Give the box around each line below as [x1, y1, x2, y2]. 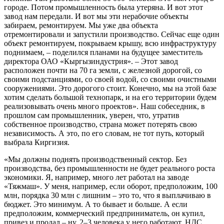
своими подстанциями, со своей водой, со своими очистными [4, 74, 216, 83]
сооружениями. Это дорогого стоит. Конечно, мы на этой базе [4, 83, 216, 92]
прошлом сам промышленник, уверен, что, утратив [4, 110, 179, 119]
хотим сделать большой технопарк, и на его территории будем [4, 92, 216, 101]
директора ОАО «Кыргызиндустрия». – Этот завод [4, 56, 178, 65]
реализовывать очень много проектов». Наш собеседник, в [4, 101, 205, 110]
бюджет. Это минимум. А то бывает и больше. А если [4, 199, 187, 208]
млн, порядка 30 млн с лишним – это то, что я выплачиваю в [4, 190, 211, 199]
